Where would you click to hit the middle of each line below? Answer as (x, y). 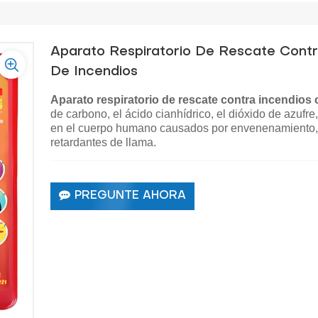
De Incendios (94, 71)
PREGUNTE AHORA (131, 196)
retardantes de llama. (104, 142)
